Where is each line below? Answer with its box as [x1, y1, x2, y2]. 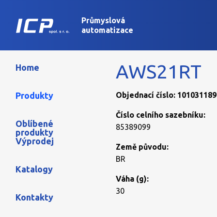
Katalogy [15, 164, 53, 174]
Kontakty [15, 192, 53, 202]
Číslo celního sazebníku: [116, 110, 205, 119]
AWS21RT [116, 61, 201, 82]
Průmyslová [81, 16, 125, 25]
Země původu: [116, 142, 169, 151]
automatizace [81, 26, 133, 34]
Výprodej [15, 136, 54, 146]
